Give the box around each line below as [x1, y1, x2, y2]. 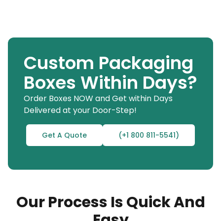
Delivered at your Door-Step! [24, 104, 137, 116]
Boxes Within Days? [24, 70, 197, 95]
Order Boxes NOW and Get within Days [24, 92, 173, 104]
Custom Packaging [24, 50, 193, 75]
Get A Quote [42, 130, 87, 140]
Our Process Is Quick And [16, 191, 205, 213]
